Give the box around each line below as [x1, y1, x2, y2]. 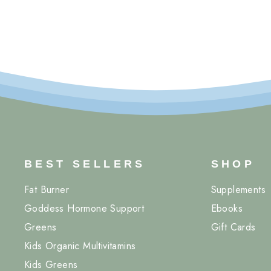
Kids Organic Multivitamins [24, 239, 136, 253]
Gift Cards [211, 220, 256, 234]
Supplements [211, 183, 266, 197]
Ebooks [211, 201, 243, 215]
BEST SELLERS [24, 158, 146, 170]
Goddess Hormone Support [24, 201, 145, 215]
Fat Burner [24, 183, 69, 197]
